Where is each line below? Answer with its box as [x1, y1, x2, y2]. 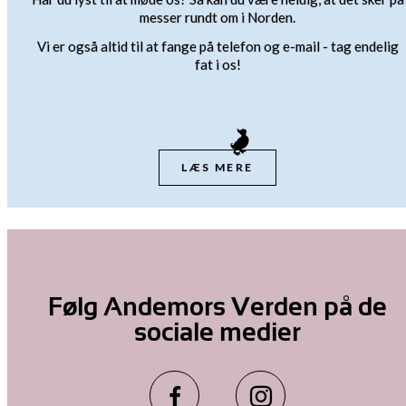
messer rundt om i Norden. [140, 9, 295, 25]
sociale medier [134, 318, 301, 346]
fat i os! [194, 56, 241, 72]
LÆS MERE [181, 160, 254, 174]
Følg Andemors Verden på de [48, 293, 387, 321]
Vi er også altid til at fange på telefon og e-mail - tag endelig [36, 38, 399, 54]
